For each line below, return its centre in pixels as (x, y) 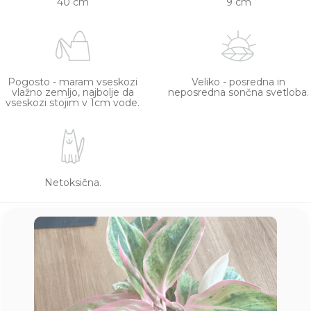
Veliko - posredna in (238, 82)
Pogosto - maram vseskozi (73, 82)
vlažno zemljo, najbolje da (73, 93)
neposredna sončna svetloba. (238, 93)
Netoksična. (73, 183)
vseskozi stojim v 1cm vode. (73, 103)
